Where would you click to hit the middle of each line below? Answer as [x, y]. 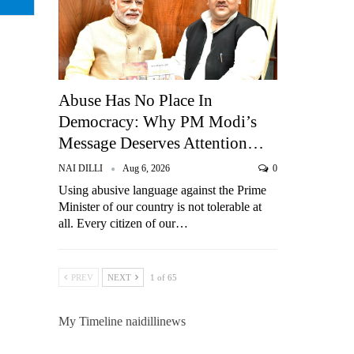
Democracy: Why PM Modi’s [158, 122]
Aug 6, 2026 [147, 169]
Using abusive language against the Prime [163, 190]
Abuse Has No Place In [136, 101]
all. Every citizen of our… [124, 224]
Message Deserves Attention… [162, 143]
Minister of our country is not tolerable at [160, 207]
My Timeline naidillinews [122, 322]
